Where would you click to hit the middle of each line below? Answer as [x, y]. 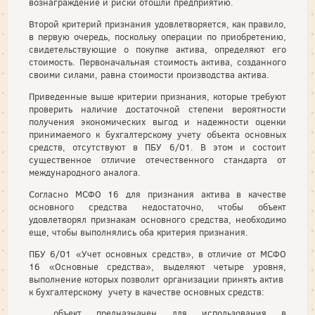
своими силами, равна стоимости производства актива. [149, 75]
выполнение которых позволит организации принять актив [157, 279]
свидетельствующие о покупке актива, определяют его [157, 50]
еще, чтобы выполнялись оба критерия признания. [139, 232]
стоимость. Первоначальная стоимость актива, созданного [157, 62]
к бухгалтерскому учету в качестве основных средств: [147, 292]
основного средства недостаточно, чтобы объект [157, 207]
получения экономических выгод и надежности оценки [157, 122]
